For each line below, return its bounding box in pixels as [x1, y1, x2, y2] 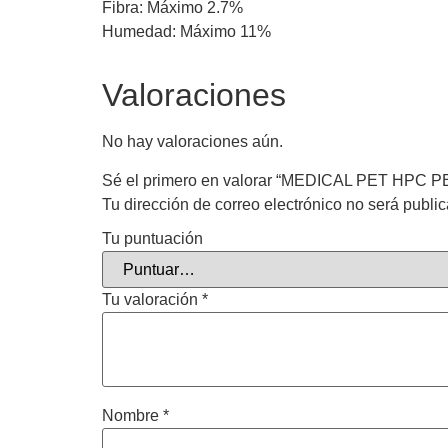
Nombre [102, 407, 163, 425]
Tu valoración [102, 291, 202, 309]
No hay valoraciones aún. [102, 133, 283, 151]
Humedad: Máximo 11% [102, 23, 271, 41]
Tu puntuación [102, 230, 203, 248]
